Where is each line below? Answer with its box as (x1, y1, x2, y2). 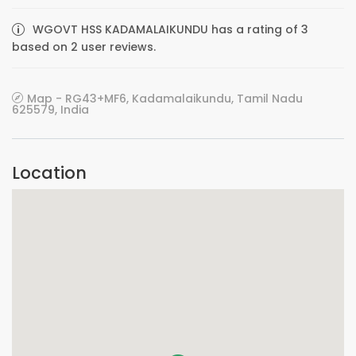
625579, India (12, 102, 89, 118)
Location (12, 161, 87, 184)
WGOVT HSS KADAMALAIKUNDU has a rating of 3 (33, 21, 308, 37)
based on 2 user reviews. (12, 39, 156, 55)
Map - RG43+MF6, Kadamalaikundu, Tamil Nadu (27, 91, 303, 106)
